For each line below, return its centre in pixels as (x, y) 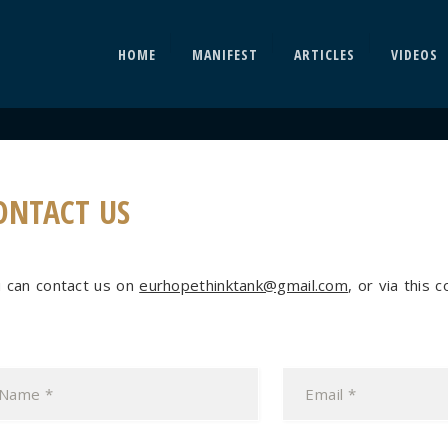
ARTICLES (324, 54)
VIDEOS (414, 54)
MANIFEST (225, 54)
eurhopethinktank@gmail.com (244, 285)
